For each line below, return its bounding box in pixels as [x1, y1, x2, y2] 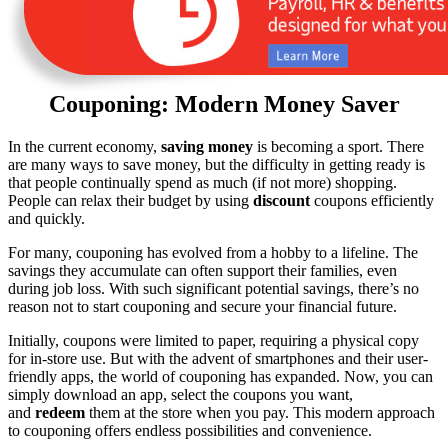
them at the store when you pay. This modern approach [85, 403, 435, 421]
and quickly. [8, 209, 85, 227]
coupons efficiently [310, 191, 434, 209]
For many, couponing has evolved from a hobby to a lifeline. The [8, 243, 418, 261]
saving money [161, 137, 253, 155]
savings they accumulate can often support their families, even [8, 261, 397, 279]
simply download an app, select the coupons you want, [8, 385, 353, 403]
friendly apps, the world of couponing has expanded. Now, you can [8, 367, 433, 385]
